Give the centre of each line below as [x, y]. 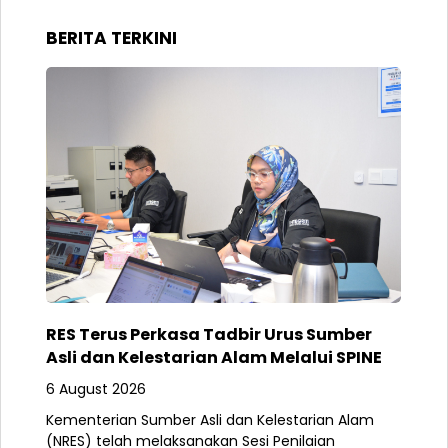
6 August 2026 [96, 389]
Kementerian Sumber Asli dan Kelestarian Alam [210, 420]
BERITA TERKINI [111, 37]
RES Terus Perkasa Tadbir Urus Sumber [209, 335]
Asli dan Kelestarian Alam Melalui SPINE [214, 358]
